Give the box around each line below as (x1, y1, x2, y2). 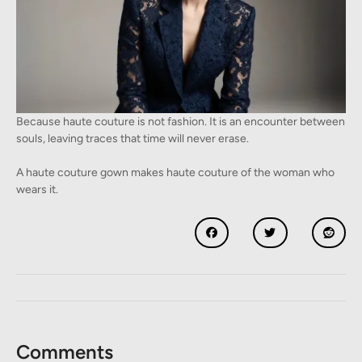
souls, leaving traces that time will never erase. (16, 131, 249, 145)
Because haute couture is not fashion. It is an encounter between (16, 114, 345, 128)
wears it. (16, 182, 58, 196)
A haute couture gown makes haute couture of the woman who (16, 165, 335, 179)
